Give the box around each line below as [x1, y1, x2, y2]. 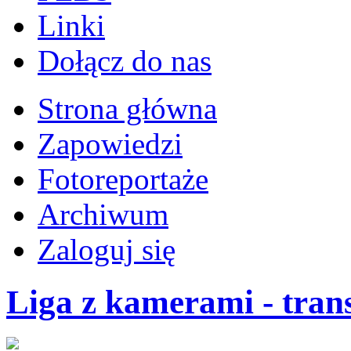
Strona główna [38, 92, 217, 126]
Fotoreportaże [38, 162, 208, 197]
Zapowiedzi [38, 127, 183, 161]
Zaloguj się [38, 233, 175, 267]
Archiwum [38, 197, 168, 232]
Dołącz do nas [38, 44, 212, 78]
